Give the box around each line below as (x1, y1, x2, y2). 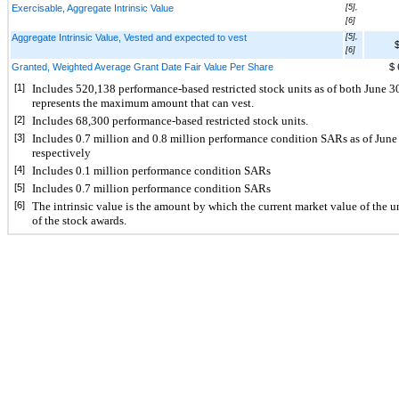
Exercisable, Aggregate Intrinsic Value (12, 2, 174, 13)
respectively (32, 145, 91, 159)
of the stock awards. (32, 213, 126, 227)
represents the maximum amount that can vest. (32, 95, 254, 110)
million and (91, 131, 152, 145)
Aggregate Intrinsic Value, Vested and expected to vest (12, 31, 247, 43)
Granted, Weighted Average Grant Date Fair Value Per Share (12, 61, 273, 72)
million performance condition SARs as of (167, 131, 375, 145)
